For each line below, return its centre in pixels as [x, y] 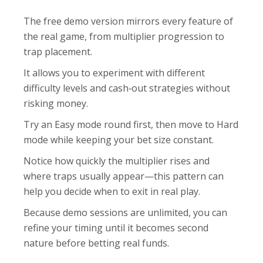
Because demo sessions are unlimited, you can [126, 213]
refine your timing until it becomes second [116, 228]
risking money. [56, 103]
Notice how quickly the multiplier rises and [117, 161]
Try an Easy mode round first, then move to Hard [131, 124]
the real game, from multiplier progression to [124, 36]
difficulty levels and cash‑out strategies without [127, 88]
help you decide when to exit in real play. [112, 191]
